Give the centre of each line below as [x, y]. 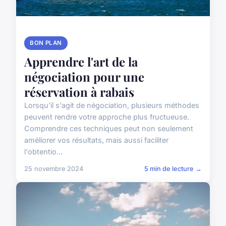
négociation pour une [84, 76]
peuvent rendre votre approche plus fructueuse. [107, 117]
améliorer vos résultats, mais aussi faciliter [96, 140]
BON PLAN [46, 43]
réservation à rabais [79, 92]
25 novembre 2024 [54, 168]
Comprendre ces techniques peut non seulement [109, 128]
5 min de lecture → [173, 168]
